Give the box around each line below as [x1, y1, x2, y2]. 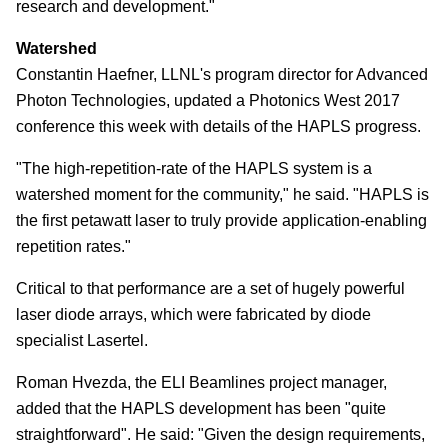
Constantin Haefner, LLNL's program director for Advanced [16, 65, 428, 83]
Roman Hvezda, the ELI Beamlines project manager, [16, 373, 387, 391]
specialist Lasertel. [16, 331, 148, 349]
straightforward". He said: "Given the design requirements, [16, 425, 425, 443]
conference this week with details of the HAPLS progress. [16, 117, 421, 135]
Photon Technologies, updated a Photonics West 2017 [16, 91, 400, 109]
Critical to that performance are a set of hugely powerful [16, 279, 405, 297]
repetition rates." [16, 237, 131, 255]
